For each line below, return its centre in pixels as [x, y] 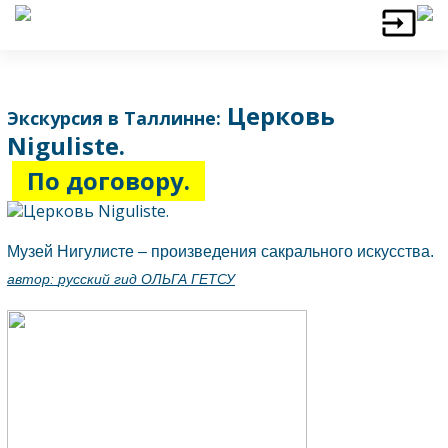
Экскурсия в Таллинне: [114, 118]
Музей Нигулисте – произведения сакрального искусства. [220, 251]
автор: [32, 279]
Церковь [278, 115]
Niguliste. [66, 145]
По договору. [108, 180]
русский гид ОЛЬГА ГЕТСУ [146, 279]
